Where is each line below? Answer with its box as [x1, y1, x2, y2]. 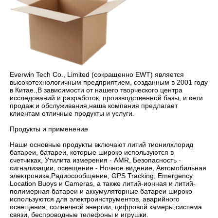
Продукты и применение [10, 125, 90, 133]
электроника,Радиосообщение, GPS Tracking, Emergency [10, 171, 193, 180]
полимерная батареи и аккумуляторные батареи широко [10, 187, 192, 195]
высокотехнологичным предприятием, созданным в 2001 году [10, 78, 208, 86]
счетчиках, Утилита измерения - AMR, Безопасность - [10, 156, 181, 164]
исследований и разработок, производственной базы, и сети [10, 93, 203, 102]
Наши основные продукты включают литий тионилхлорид [10, 140, 193, 148]
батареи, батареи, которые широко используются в [10, 148, 174, 156]
